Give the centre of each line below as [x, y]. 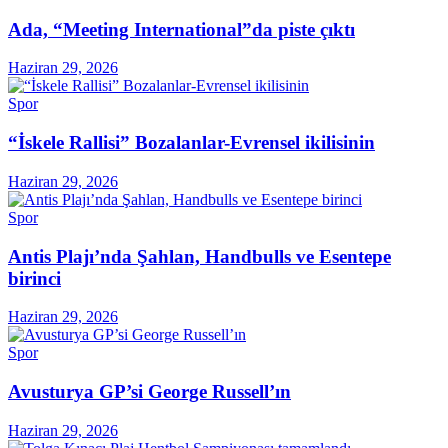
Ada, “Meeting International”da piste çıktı [181, 29]
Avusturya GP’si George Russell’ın [149, 391]
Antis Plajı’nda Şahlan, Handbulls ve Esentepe [199, 256]
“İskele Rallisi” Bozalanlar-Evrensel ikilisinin [191, 143]
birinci [34, 278]
